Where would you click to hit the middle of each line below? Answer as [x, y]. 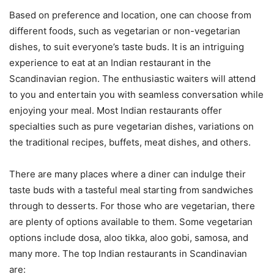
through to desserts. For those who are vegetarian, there [132, 206]
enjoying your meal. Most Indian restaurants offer [116, 110]
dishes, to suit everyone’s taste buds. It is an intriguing [127, 46]
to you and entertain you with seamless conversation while [136, 94]
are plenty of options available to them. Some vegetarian [131, 221]
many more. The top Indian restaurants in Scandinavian [128, 253]
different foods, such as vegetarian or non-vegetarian [125, 31]
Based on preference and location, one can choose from [130, 15]
